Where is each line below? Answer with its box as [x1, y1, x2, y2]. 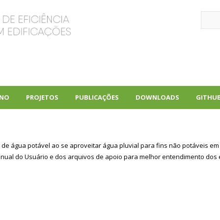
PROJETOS [26, 93, 59, 102]
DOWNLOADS [136, 93, 180, 102]
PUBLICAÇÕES [75, 93, 119, 102]
